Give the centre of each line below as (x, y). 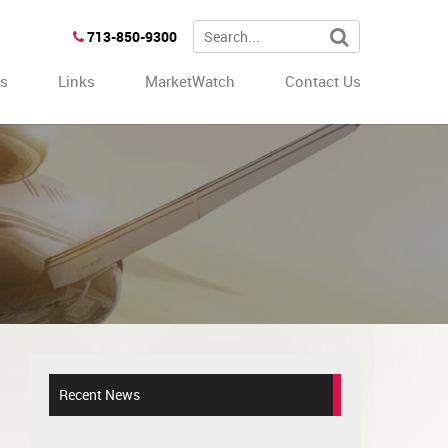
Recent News (99, 395)
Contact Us (323, 80)
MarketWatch (190, 80)
